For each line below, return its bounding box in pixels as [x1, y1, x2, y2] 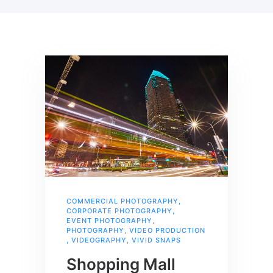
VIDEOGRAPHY [71, 236, 127, 245]
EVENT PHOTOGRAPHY [66, 216, 152, 225]
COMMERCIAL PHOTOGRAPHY [66, 197, 179, 206]
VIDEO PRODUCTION [129, 226, 205, 235]
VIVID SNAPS [132, 236, 181, 245]
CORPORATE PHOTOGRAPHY [66, 207, 172, 216]
